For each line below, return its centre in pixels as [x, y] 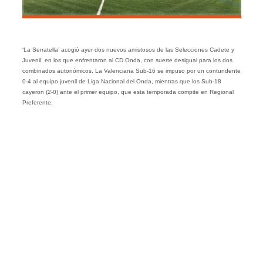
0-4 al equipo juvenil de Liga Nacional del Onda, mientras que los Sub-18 [122, 82]
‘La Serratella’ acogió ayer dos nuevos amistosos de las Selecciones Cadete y [128, 50]
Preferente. [37, 103]
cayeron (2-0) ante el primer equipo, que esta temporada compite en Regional [128, 92]
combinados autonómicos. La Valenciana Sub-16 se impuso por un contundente [131, 71]
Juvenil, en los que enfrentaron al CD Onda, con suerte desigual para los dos [127, 60]
